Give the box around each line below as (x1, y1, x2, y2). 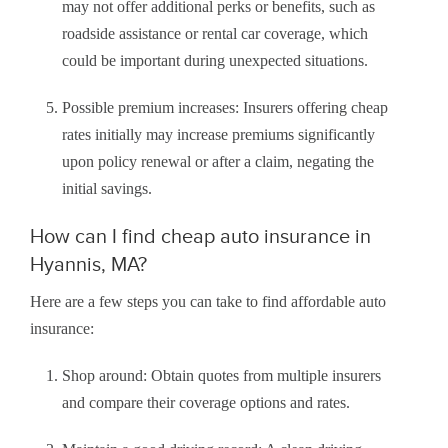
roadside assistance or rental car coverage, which (62, 25, 368, 43)
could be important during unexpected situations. (62, 52, 368, 70)
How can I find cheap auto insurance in (30, 225, 371, 248)
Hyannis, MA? (30, 253, 147, 276)
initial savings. (62, 180, 152, 198)
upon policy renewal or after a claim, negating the (62, 153, 374, 171)
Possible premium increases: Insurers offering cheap (62, 99, 388, 117)
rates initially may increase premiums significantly (62, 126, 375, 144)
